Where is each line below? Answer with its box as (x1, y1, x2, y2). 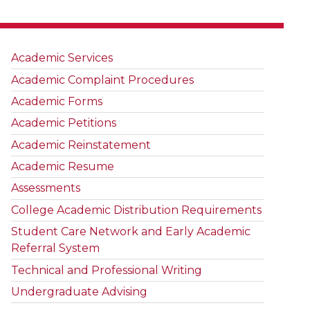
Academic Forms (11, 94, 103, 108)
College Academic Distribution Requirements (11, 203, 262, 217)
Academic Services (11, 51, 113, 65)
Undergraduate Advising (11, 284, 148, 298)
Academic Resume (11, 160, 115, 174)
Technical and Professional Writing (11, 263, 203, 277)
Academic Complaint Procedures (11, 73, 194, 86)
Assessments (11, 181, 81, 195)
